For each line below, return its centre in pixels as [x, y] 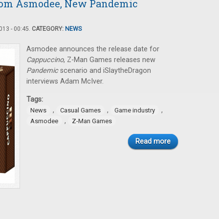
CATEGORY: [48, 29]
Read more [153, 142]
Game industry [135, 110]
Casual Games [80, 110]
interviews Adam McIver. [65, 81]
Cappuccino [45, 60]
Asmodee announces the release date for [93, 49]
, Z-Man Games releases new [109, 60]
